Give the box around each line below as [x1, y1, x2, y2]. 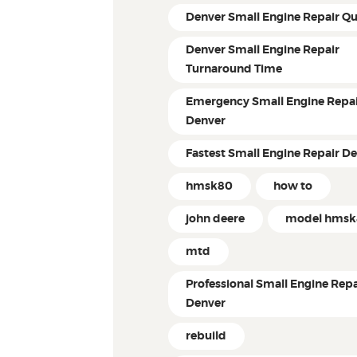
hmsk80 [186, 181, 233, 193]
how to [273, 181, 313, 193]
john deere [186, 214, 245, 226]
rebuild [186, 331, 227, 343]
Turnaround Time [186, 63, 283, 75]
